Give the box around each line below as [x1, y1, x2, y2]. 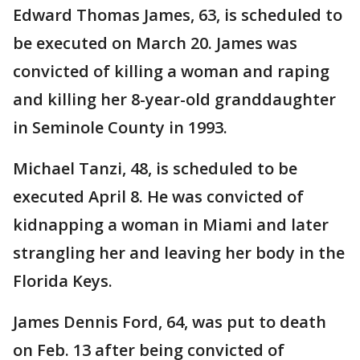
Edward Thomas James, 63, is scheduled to [13, 4, 342, 27]
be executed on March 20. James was [13, 32, 297, 55]
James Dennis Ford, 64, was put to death [13, 311, 326, 333]
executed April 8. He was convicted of [13, 186, 304, 208]
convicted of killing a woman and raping [13, 60, 329, 83]
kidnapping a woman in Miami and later [13, 214, 329, 236]
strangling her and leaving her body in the [13, 242, 345, 264]
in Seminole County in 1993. [13, 117, 227, 139]
